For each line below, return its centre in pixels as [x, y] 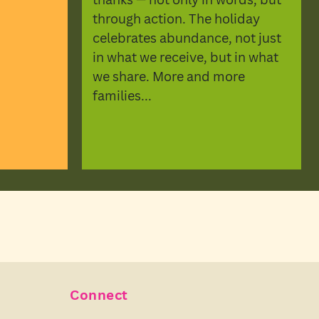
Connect [99, 294]
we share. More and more [168, 76]
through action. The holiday [176, 18]
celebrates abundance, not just [187, 37]
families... [122, 95]
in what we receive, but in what [185, 57]
